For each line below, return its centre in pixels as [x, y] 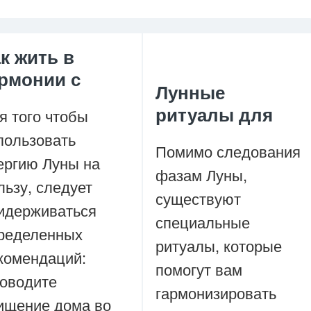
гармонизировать [216, 293]
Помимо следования [228, 151]
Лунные [190, 92]
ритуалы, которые [219, 245]
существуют [198, 198]
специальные [203, 222]
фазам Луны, [201, 175]
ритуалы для [214, 114]
